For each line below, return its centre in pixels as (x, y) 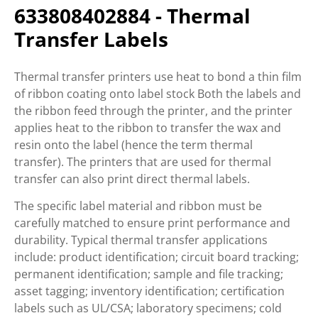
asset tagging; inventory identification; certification (149, 291)
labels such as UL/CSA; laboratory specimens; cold (148, 308)
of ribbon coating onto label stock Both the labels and (158, 94)
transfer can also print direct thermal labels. (132, 179)
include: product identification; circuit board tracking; (157, 257)
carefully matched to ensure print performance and (152, 223)
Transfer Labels (91, 39)
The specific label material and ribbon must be (138, 206)
